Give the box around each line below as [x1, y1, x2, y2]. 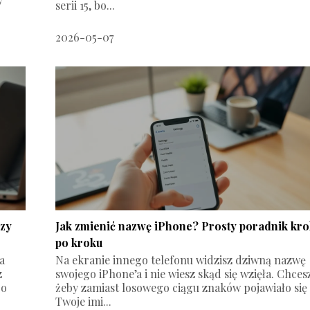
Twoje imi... [55, 293, 112, 309]
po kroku [55, 235, 103, 250]
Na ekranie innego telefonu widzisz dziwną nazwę [55, 252, 307, 267]
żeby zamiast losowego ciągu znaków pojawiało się [55, 280, 308, 295]
